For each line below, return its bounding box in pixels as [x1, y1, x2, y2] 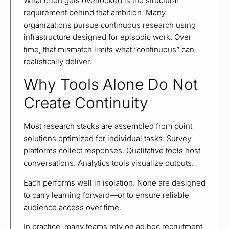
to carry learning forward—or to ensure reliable [24, 190, 189, 200]
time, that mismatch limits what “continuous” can [24, 44, 194, 55]
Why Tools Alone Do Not [24, 75, 198, 94]
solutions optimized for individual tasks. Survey [24, 133, 191, 144]
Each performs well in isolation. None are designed [24, 177, 205, 188]
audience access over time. [24, 202, 123, 212]
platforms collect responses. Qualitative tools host [24, 146, 200, 156]
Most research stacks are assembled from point [24, 121, 192, 131]
